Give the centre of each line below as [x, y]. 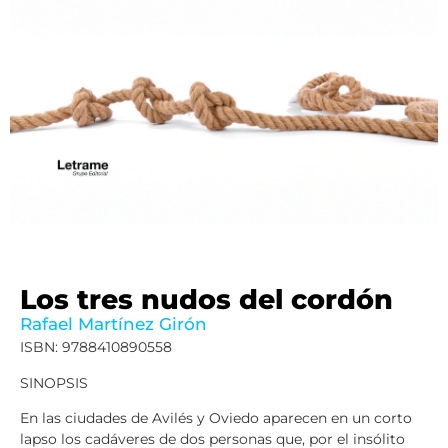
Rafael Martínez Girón [113, 324]
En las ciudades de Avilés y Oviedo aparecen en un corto [216, 418]
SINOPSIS [54, 382]
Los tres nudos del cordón [206, 300]
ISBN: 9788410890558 [96, 347]
